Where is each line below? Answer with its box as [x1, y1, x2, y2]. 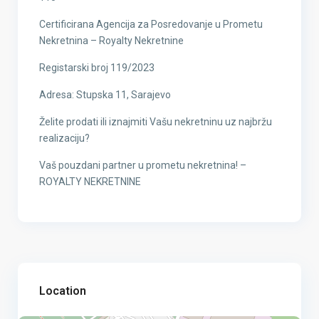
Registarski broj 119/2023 [39, 62, 155, 74]
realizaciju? [39, 132, 90, 145]
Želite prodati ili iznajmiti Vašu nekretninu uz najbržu [39, 116, 273, 128]
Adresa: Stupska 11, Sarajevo [39, 89, 172, 101]
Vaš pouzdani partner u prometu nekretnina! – [39, 159, 247, 172]
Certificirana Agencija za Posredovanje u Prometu [39, 19, 263, 31]
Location [39, 284, 87, 298]
